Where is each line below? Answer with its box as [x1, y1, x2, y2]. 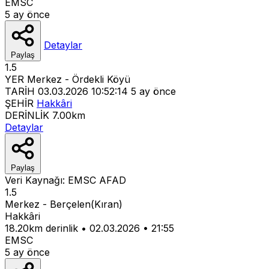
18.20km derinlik [5, 222, 78, 234]
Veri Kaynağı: [5, 174, 68, 186]
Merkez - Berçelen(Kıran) [5, 198, 122, 210]
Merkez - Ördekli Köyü [27, 73, 130, 85]
